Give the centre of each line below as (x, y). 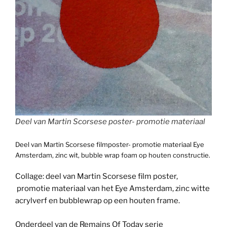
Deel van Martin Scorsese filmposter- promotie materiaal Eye (110, 144)
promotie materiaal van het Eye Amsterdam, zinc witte (112, 189)
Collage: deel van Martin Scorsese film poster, (97, 177)
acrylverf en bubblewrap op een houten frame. (98, 201)
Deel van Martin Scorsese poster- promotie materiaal (110, 122)
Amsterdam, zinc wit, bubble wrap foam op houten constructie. (113, 155)
